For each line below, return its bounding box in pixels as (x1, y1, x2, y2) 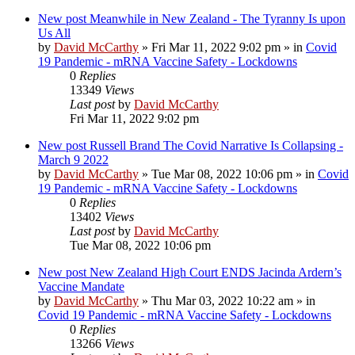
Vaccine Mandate (38, 279, 124, 293)
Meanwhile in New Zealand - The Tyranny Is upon (90, 11, 345, 25)
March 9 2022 (38, 152, 109, 166)
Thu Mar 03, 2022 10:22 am (151, 293, 293, 307)
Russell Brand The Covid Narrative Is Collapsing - (90, 138, 343, 152)
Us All (38, 25, 71, 40)
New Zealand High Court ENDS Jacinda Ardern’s (90, 265, 342, 279)
